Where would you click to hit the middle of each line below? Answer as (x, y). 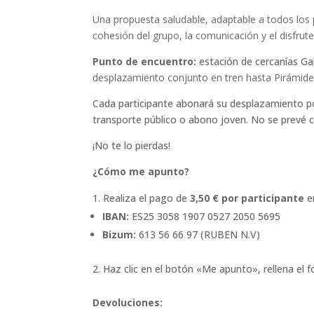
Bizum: (119, 234)
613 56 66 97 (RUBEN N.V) (198, 234)
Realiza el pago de (146, 198)
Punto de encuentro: (144, 61)
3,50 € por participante (247, 198)
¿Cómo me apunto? (141, 171)
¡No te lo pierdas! (131, 145)
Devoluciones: (128, 302)
